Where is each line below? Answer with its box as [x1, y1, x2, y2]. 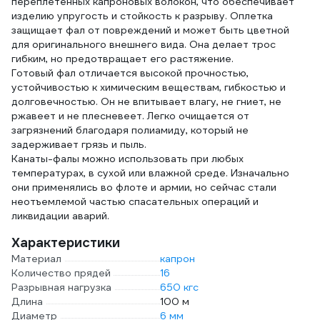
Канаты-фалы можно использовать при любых [11, 152, 244, 165]
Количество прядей [11, 266, 111, 279]
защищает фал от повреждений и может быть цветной [11, 24, 289, 36]
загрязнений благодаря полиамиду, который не [11, 124, 249, 136]
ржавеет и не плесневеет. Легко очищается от [11, 109, 249, 122]
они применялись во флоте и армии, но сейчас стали [11, 181, 276, 194]
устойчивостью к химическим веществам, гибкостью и [11, 81, 286, 94]
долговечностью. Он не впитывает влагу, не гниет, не [11, 95, 281, 108]
